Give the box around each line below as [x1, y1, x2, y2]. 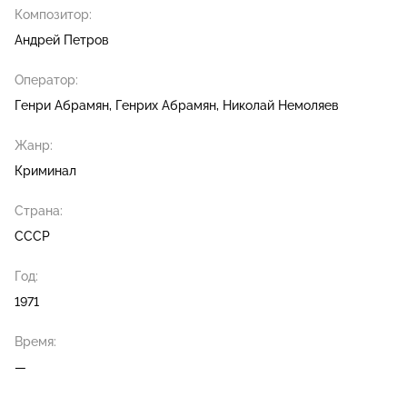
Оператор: [15, 73, 78, 88]
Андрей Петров [15, 33, 109, 48]
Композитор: [15, 7, 92, 23]
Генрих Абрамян [115, 98, 216, 114]
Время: [15, 334, 56, 350]
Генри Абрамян [15, 98, 109, 114]
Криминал [15, 164, 76, 179]
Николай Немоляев [223, 98, 339, 114]
